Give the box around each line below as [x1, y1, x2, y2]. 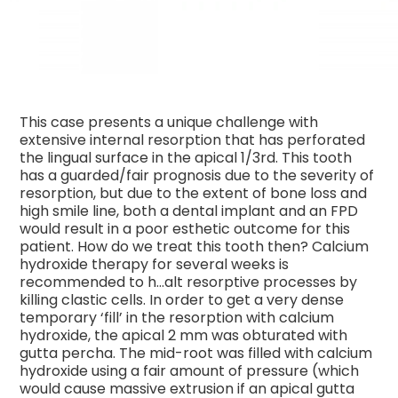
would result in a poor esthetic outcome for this [20, 219, 351, 239]
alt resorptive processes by [164, 272, 358, 292]
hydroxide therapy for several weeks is [20, 254, 290, 275]
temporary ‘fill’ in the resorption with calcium [20, 307, 335, 328]
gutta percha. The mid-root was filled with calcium [20, 343, 373, 363]
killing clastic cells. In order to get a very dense [20, 290, 345, 310]
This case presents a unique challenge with [20, 112, 319, 132]
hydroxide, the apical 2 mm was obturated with [20, 325, 348, 346]
